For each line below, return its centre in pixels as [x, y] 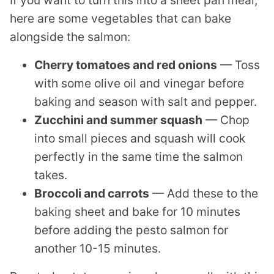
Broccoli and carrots [92, 193]
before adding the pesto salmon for [131, 230]
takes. [51, 175]
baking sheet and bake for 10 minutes [137, 211]
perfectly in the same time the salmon [139, 156]
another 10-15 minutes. [99, 248]
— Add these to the [204, 193]
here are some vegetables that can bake [120, 18]
